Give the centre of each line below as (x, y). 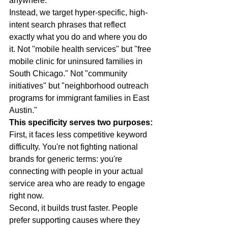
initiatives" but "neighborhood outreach (80, 85)
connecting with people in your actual (77, 171)
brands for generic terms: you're (67, 159)
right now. (26, 195)
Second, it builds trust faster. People (75, 208)
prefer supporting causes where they (76, 220)
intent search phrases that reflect (68, 24)
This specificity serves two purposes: (81, 122)
